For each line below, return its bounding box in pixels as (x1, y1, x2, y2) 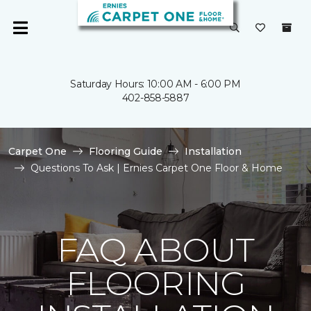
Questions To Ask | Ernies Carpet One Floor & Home (31, 162, 283, 174)
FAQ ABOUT (57, 230, 254, 270)
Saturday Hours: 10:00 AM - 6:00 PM (70, 78, 241, 90)
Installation (185, 145, 242, 158)
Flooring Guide (89, 145, 162, 158)
